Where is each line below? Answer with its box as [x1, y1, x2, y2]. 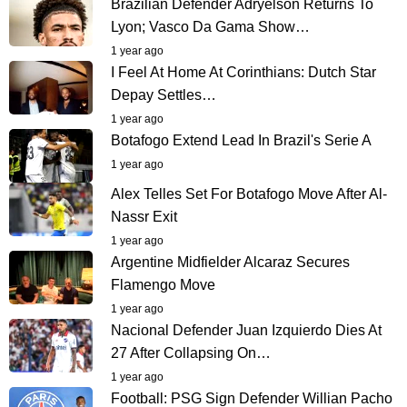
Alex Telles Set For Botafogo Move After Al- [111, 185, 387, 202]
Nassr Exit [111, 208, 177, 224]
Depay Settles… [111, 86, 216, 103]
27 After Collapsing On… [111, 344, 271, 361]
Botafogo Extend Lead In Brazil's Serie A [111, 132, 372, 148]
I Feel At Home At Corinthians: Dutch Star [111, 64, 376, 80]
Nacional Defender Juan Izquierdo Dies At [111, 322, 382, 338]
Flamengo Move [111, 276, 215, 293]
